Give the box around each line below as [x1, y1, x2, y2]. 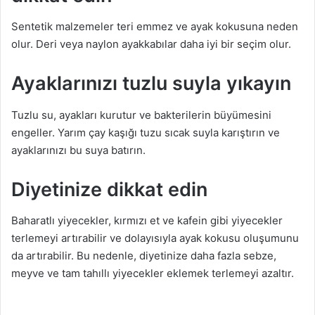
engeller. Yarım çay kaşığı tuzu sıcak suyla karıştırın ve [11, 125, 280, 139]
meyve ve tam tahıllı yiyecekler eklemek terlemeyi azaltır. [11, 266, 294, 281]
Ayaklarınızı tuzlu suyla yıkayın [11, 72, 291, 96]
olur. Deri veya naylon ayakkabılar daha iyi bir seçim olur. [11, 37, 291, 51]
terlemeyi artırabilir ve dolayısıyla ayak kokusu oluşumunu [11, 231, 299, 245]
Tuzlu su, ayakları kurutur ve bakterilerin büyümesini [11, 108, 271, 122]
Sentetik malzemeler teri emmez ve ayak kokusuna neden [11, 20, 298, 34]
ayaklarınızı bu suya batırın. [11, 143, 146, 157]
